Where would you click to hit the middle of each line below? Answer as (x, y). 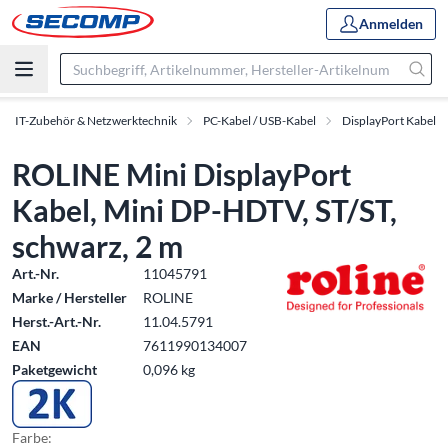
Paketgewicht (54, 369)
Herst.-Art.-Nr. (56, 321)
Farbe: (32, 437)
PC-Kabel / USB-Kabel (259, 120)
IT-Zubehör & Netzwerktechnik (96, 120)
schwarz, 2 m (97, 246)
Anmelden (391, 23)
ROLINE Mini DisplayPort (182, 174)
